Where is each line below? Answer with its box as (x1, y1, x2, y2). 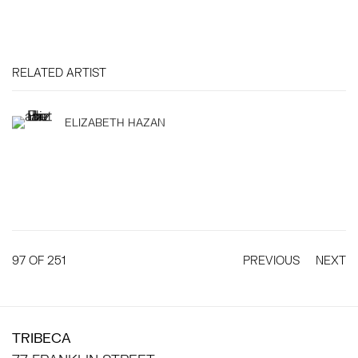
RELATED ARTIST (12, 66, 106, 79)
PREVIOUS (243, 253, 300, 267)
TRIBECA (12, 329, 79, 346)
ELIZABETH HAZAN (65, 116, 165, 129)
